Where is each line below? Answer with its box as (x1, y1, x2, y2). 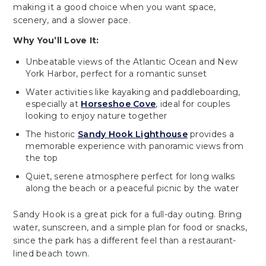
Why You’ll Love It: (13, 34, 99, 46)
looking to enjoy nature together (26, 110, 167, 121)
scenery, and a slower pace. (13, 14, 131, 26)
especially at (26, 98, 81, 109)
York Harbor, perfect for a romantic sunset (26, 68, 207, 79)
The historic (26, 128, 78, 140)
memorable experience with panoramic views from (26, 140, 244, 151)
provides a (187, 128, 235, 140)
